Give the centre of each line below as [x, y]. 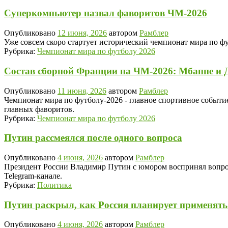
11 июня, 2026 [82, 91]
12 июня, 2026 [82, 33]
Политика [54, 185]
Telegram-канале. [33, 176]
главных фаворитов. [39, 109]
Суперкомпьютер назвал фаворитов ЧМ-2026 [106, 13]
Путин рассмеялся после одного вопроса [93, 138]
